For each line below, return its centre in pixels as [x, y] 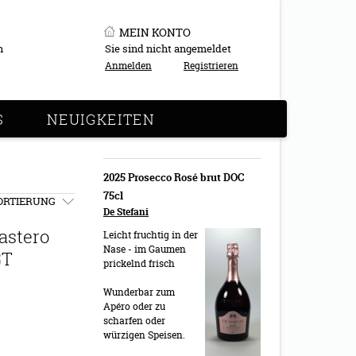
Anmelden [128, 66]
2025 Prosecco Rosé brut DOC [174, 177]
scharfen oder [134, 321]
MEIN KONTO [155, 32]
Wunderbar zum [139, 292]
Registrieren [211, 66]
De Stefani [126, 212]
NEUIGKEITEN [101, 119]
